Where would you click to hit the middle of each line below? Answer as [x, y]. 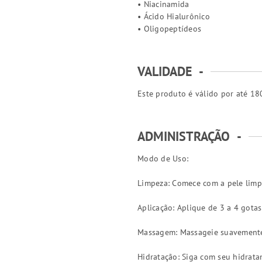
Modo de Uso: [163, 158]
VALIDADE [165, 71]
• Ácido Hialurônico [174, 16]
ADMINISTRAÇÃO [184, 136]
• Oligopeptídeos [169, 29]
